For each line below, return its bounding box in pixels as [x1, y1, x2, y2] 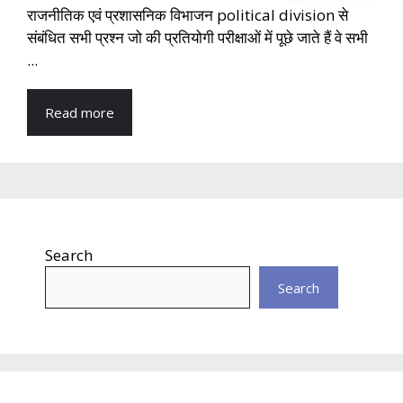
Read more [45, 103, 114, 122]
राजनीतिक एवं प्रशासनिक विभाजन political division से [27, 4, 348, 26]
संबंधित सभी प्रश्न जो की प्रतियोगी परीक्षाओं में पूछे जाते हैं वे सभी [27, 27, 368, 49]
